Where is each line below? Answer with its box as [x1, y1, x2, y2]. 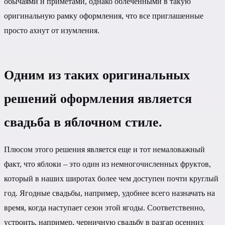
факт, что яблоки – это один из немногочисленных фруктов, [4, 160, 211, 169]
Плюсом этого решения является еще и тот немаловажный [4, 145, 205, 154]
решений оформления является [4, 91, 192, 106]
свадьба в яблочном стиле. [4, 115, 162, 130]
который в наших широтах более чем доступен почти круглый [4, 174, 218, 183]
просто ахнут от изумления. [4, 26, 99, 35]
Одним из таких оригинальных [4, 68, 190, 83]
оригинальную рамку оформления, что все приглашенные [4, 12, 203, 20]
